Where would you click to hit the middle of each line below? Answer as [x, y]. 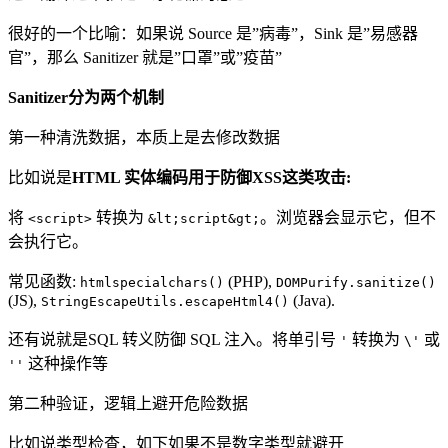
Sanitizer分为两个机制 [86, 97]
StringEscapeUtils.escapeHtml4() [165, 301]
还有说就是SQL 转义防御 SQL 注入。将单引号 [174, 339]
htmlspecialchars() [152, 282]
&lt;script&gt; [204, 218]
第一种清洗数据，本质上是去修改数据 [144, 137]
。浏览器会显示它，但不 [348, 217]
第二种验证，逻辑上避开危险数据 [128, 403]
